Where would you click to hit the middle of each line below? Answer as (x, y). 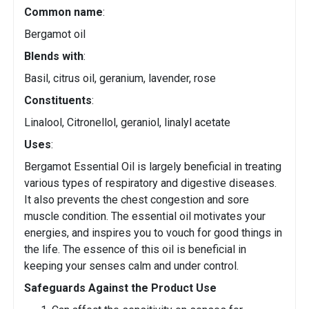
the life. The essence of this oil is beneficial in (135, 250)
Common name (63, 12)
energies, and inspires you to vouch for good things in (153, 233)
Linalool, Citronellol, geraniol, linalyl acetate (127, 123)
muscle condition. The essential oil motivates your (145, 217)
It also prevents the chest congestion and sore (137, 200)
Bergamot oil (55, 34)
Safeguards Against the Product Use (120, 288)
